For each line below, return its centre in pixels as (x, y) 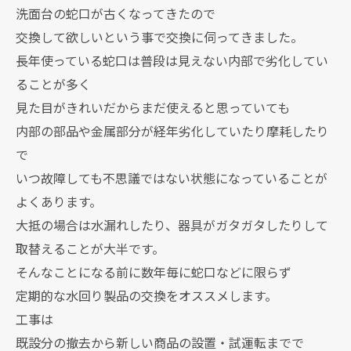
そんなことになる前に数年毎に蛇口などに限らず (154, 272)
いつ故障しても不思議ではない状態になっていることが (172, 178)
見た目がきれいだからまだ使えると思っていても (153, 107)
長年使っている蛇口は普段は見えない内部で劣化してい (172, 60)
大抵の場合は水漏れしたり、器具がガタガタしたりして (172, 225)
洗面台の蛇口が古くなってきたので (116, 13)
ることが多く (53, 84)
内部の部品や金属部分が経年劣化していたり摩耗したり (172, 131)
